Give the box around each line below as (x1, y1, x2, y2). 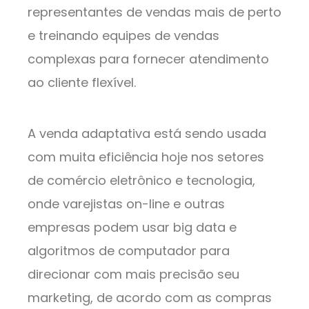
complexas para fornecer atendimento (28, 50, 269, 68)
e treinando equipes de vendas (28, 27, 219, 45)
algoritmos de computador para (28, 242, 230, 260)
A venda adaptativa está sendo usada (28, 125, 266, 143)
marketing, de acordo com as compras (28, 289, 272, 307)
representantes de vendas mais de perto (28, 3, 281, 21)
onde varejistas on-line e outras (28, 195, 225, 213)
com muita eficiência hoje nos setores (28, 148, 264, 166)
